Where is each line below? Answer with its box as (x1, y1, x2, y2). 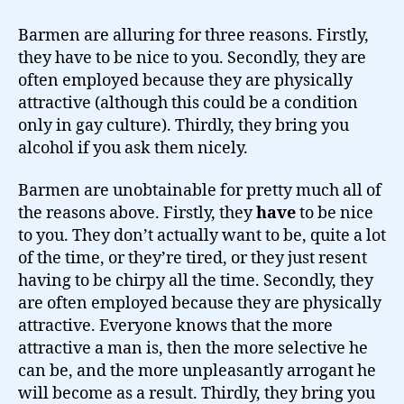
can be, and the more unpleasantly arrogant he (18, 361, 376, 382)
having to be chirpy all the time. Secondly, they (18, 271, 373, 292)
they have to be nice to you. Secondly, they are (18, 47, 366, 69)
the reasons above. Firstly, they (18, 203, 256, 225)
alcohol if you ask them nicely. (18, 137, 248, 159)
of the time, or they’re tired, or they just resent (18, 248, 367, 270)
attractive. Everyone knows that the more (18, 316, 333, 337)
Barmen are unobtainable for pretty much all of (18, 180, 381, 202)
